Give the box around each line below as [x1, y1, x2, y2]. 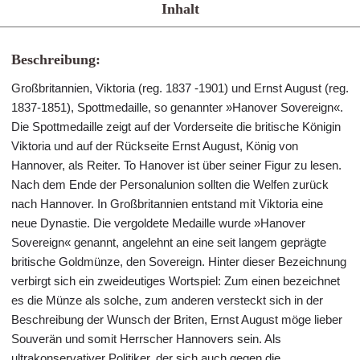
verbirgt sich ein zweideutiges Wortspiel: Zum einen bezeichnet [11, 274, 340, 288]
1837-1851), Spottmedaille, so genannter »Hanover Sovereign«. [11, 100, 343, 114]
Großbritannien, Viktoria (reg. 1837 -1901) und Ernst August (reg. [11, 81, 349, 95]
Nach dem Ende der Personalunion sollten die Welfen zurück [11, 178, 329, 191]
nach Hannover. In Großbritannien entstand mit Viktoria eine [11, 197, 323, 211]
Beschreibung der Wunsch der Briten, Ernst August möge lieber [11, 313, 342, 326]
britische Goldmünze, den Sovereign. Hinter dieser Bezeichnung [11, 255, 346, 268]
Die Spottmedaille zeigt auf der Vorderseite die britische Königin [11, 120, 341, 133]
